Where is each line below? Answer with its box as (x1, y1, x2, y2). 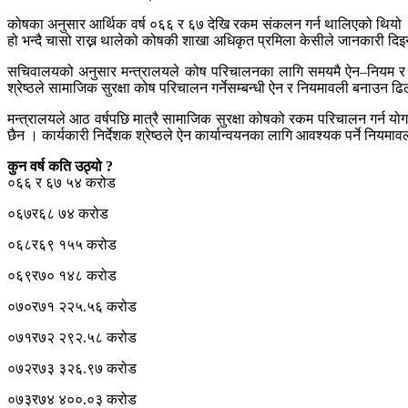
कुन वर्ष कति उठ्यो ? (7, 158, 113, 175)
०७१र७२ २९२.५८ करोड (7, 330, 137, 346)
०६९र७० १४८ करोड (7, 268, 117, 284)
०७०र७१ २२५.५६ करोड (7, 299, 137, 315)
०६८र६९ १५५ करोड (7, 237, 117, 253)
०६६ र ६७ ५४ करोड (7, 175, 116, 191)
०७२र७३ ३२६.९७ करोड (7, 361, 137, 377)
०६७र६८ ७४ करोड (7, 206, 108, 222)
